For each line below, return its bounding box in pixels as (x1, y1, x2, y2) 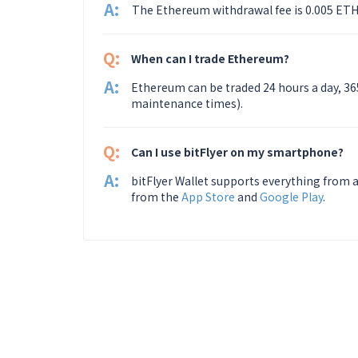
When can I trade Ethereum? (131, 50, 289, 66)
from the (131, 189, 182, 205)
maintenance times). (131, 95, 244, 111)
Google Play (260, 189, 324, 205)
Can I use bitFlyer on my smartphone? (131, 144, 344, 160)
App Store (181, 189, 236, 205)
